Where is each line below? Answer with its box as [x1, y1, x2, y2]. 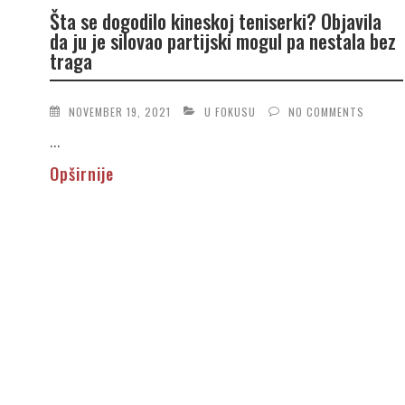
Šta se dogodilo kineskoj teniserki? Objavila [49, 6, 381, 36]
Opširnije [49, 161, 114, 185]
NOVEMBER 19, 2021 [68, 103, 171, 119]
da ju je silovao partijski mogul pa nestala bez [49, 26, 396, 56]
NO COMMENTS [287, 103, 364, 119]
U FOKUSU [203, 103, 256, 119]
